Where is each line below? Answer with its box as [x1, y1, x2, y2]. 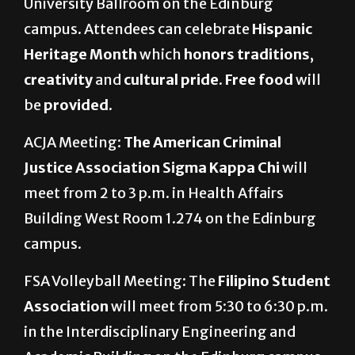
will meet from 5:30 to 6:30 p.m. [109, 297, 328, 316]
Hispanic [252, 20, 312, 39]
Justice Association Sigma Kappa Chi [24, 158, 282, 177]
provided [44, 96, 109, 115]
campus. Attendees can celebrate [24, 20, 252, 39]
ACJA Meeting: [24, 133, 124, 152]
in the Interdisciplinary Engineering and [24, 323, 296, 342]
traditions [237, 45, 310, 64]
